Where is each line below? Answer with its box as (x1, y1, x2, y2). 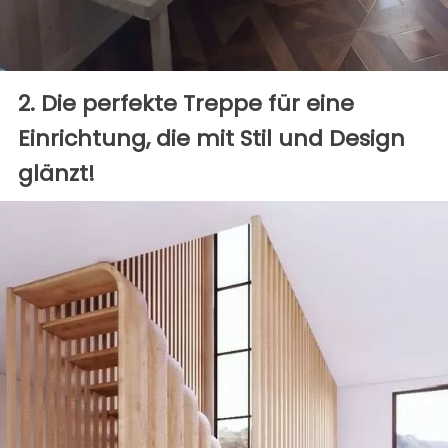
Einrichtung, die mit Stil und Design (18, 123, 405, 155)
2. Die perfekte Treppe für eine (18, 88, 354, 120)
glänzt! (18, 158, 95, 190)
